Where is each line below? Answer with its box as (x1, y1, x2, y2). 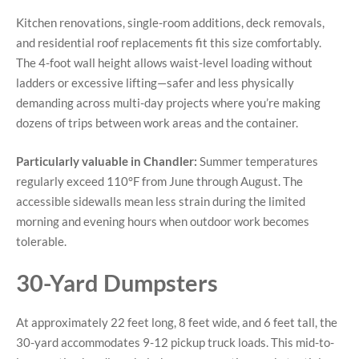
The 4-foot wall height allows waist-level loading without (16, 55, 313, 71)
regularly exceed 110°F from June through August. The (16, 173, 303, 188)
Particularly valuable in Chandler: (16, 153, 197, 168)
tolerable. (16, 233, 67, 248)
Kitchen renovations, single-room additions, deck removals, (16, 15, 325, 30)
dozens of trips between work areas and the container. (16, 115, 298, 131)
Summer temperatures (197, 153, 318, 168)
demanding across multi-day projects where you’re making (16, 95, 321, 111)
